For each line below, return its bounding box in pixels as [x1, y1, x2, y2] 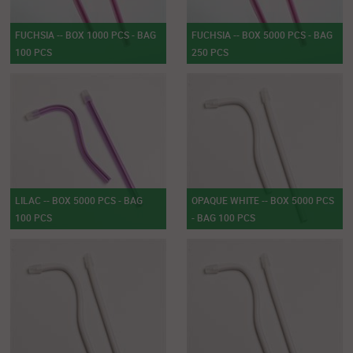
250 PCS [191, 45, 229, 58]
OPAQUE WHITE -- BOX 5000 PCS [191, 193, 334, 206]
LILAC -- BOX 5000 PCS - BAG [15, 193, 143, 206]
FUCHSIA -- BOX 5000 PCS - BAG [191, 28, 333, 41]
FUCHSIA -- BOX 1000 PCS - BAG [15, 28, 157, 41]
